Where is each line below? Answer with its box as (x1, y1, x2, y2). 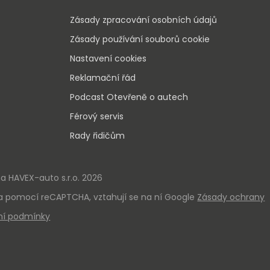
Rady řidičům (69, 130, 125, 142)
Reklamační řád (69, 72, 136, 84)
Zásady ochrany (197, 190, 265, 203)
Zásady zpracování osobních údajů (69, 14, 217, 26)
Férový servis (69, 110, 124, 122)
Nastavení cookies (69, 52, 146, 64)
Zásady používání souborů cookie (69, 33, 210, 45)
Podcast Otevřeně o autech (69, 91, 188, 103)
